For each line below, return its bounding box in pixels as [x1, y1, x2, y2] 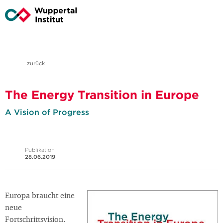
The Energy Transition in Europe [5, 87, 199, 103]
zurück [25, 60, 45, 67]
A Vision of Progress [5, 107, 89, 117]
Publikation [25, 146, 55, 154]
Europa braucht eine [5, 192, 75, 201]
